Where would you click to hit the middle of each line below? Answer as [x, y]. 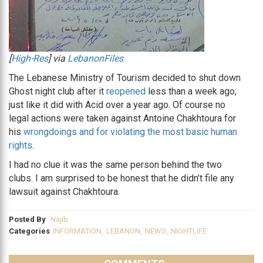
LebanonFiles [95, 58]
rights [21, 145]
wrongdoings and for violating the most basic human [130, 132]
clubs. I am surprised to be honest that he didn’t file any [122, 178]
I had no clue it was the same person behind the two [115, 165]
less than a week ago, [191, 91]
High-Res [30, 58]
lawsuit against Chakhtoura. [64, 192]
